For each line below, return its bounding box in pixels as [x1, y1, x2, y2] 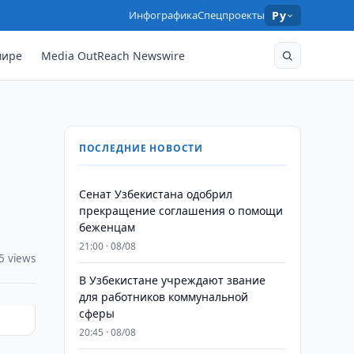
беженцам [78, 220, 135, 235]
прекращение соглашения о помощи [78, 203, 283, 218]
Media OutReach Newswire [41, 47, 186, 63]
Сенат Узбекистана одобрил [78, 186, 232, 201]
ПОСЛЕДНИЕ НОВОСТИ [78, 141, 204, 155]
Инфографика [129, 8, 198, 22]
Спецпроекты [198, 8, 265, 22]
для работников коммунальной [78, 289, 248, 304]
